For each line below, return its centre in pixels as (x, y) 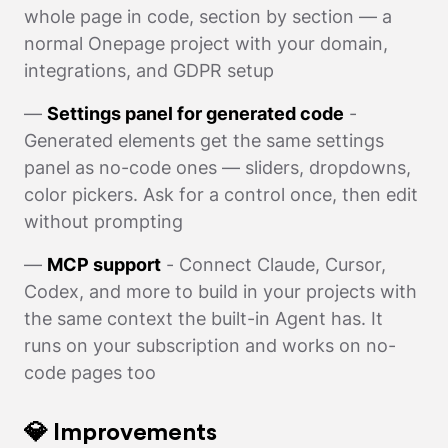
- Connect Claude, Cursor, (273, 264)
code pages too (90, 372)
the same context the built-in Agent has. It (203, 318)
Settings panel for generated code (195, 113)
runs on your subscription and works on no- (210, 345)
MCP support (104, 264)
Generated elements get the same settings (204, 140)
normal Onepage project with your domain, (206, 43)
